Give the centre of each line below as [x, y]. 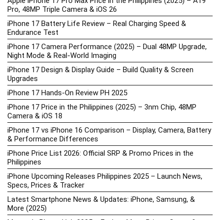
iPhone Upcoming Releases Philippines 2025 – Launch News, [105, 177]
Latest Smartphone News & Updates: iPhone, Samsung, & [101, 200]
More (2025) [27, 208]
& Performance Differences [53, 139]
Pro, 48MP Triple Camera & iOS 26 [62, 10]
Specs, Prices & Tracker [46, 185]
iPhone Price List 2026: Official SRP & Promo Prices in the [100, 153]
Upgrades [23, 79]
